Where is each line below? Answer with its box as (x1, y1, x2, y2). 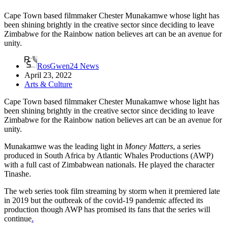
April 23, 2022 (24, 70, 72, 79)
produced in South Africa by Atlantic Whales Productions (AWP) (4, 151, 213, 160)
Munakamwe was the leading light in (4, 141, 125, 151)
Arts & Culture (24, 79, 72, 89)
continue (4, 214, 32, 223)
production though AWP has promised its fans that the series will (4, 205, 210, 214)
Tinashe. (4, 169, 31, 178)
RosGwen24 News (37, 61, 99, 70)
